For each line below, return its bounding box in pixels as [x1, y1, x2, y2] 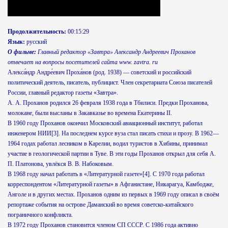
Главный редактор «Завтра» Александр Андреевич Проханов [36, 48, 195, 55]
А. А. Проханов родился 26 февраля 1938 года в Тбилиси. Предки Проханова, [8, 99, 209, 106]
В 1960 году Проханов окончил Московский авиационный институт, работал [8, 120, 203, 127]
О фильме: [8, 48, 36, 55]
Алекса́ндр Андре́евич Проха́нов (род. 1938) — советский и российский [8, 69, 191, 76]
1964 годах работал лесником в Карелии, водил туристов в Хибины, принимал [8, 140, 208, 147]
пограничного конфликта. [8, 211, 73, 218]
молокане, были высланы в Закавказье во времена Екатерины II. [8, 109, 172, 117]
